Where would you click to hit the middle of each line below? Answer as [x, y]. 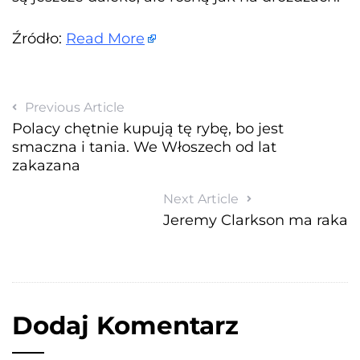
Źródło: [39, 38]
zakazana [46, 165]
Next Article [201, 198]
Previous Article [75, 107]
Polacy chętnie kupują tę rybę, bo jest [148, 128]
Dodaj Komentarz [125, 325]
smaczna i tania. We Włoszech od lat [144, 147]
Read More [105, 38]
